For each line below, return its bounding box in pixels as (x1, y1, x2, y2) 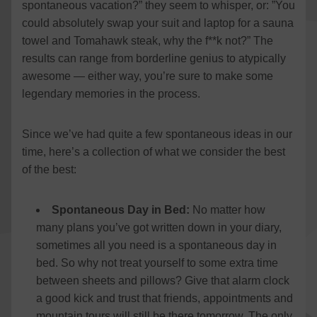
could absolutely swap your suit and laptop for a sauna (22, 17, 294, 29)
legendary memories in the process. (22, 88, 200, 100)
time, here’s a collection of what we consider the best (22, 146, 285, 158)
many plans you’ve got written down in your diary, (36, 221, 282, 234)
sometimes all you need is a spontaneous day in (36, 239, 277, 251)
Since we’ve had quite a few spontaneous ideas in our (22, 128, 292, 140)
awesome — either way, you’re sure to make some (22, 70, 273, 82)
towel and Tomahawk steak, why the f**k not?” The (22, 35, 273, 47)
